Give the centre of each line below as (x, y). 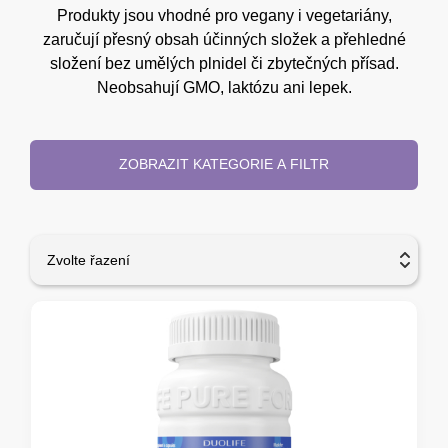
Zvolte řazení (88, 259)
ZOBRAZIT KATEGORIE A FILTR (224, 164)
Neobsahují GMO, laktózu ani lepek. (224, 87)
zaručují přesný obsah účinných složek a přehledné (224, 39)
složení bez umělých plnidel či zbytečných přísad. (224, 63)
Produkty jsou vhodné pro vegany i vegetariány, (224, 15)
